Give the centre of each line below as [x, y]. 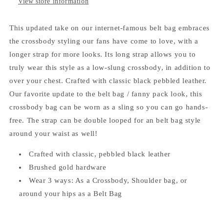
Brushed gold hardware [68, 167]
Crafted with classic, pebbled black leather [100, 154]
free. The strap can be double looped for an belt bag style [105, 120]
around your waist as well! [54, 133]
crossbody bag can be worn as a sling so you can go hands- [109, 107]
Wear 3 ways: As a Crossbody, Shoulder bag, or [108, 180]
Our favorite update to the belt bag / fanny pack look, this [106, 94]
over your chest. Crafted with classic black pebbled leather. [108, 80]
